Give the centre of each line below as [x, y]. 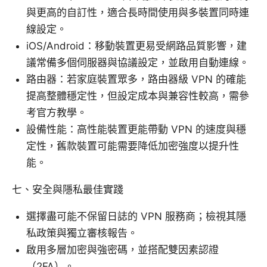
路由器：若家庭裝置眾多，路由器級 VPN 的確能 [136, 80]
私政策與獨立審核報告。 [82, 233]
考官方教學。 [57, 113]
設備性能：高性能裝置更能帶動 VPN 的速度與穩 [136, 130]
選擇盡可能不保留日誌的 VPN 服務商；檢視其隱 [136, 217]
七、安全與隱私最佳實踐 [68, 190]
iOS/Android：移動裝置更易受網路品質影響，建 [136, 46]
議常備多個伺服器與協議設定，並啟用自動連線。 [138, 63]
